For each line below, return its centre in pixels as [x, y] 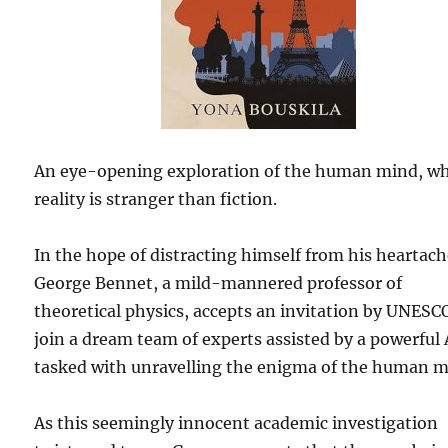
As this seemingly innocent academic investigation [236, 423]
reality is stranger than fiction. [156, 199]
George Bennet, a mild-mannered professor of [218, 283]
